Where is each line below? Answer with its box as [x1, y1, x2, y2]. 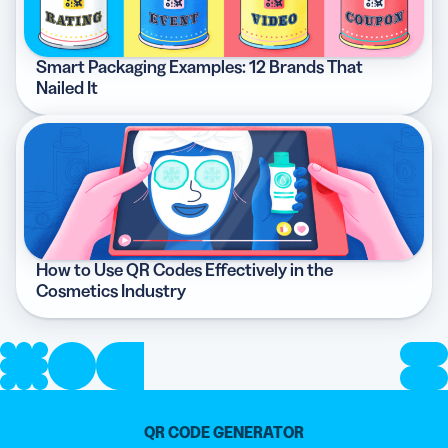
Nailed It [36, 77, 98, 100]
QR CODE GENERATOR [144, 422, 304, 443]
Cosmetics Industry [36, 280, 186, 303]
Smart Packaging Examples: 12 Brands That [36, 56, 363, 79]
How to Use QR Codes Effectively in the [36, 259, 333, 282]
